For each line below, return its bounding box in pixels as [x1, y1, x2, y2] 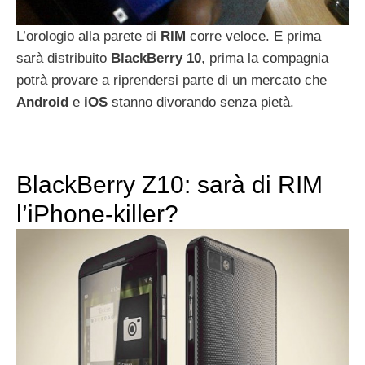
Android [16, 94, 68, 110]
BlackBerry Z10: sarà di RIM [16, 170, 323, 198]
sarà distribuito [16, 50, 111, 66]
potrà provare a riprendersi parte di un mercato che [16, 72, 327, 88]
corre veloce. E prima [186, 28, 321, 44]
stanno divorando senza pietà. [108, 94, 294, 110]
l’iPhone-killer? [16, 200, 178, 227]
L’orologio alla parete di [16, 28, 161, 44]
